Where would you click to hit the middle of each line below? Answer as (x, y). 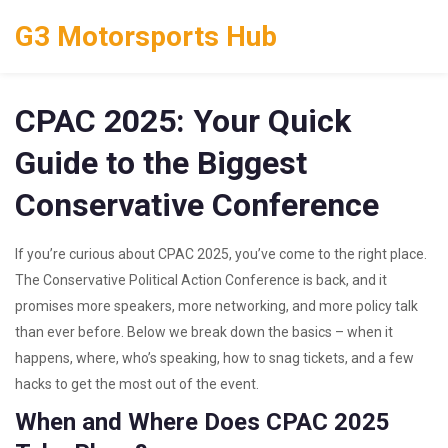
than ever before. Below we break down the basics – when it (204, 332)
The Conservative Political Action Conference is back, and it (201, 280)
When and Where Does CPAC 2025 (202, 422)
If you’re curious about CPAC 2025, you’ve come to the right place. (221, 254)
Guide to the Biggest (161, 163)
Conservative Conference (197, 205)
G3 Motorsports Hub (146, 36)
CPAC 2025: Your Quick (183, 121)
